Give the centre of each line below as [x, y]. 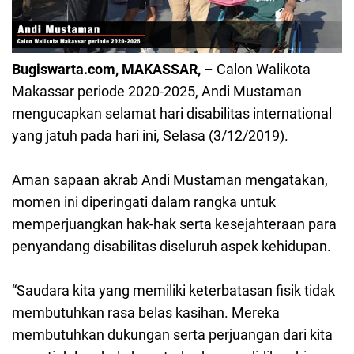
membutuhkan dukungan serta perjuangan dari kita [172, 335]
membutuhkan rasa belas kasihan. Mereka [146, 313]
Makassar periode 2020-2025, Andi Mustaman [157, 92]
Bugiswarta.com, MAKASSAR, [108, 70]
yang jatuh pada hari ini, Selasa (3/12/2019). [150, 136]
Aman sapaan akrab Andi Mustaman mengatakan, [170, 180]
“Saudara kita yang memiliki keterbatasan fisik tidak [173, 291]
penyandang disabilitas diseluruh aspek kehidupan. [171, 247]
